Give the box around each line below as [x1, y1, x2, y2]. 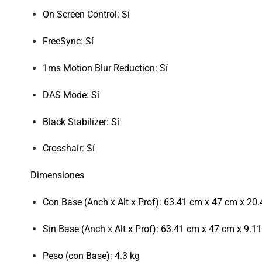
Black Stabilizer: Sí [42, 116, 119, 127]
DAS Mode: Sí [42, 89, 99, 101]
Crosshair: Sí [42, 143, 95, 154]
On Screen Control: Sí [42, 9, 130, 20]
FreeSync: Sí [42, 36, 94, 47]
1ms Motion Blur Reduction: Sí [42, 62, 168, 74]
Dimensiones [30, 170, 84, 181]
